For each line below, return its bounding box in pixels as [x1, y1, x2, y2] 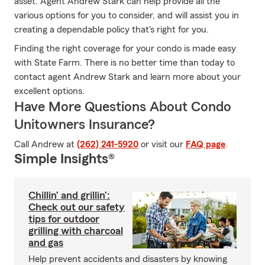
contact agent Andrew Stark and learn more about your [14, 72, 241, 82]
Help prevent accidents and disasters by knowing [28, 254, 227, 264]
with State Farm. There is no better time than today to [14, 58, 235, 67]
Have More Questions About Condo [14, 100, 231, 114]
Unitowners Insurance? [14, 118, 155, 132]
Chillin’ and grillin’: [28, 190, 110, 201]
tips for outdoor [28, 214, 99, 224]
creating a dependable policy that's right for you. [14, 25, 209, 34]
